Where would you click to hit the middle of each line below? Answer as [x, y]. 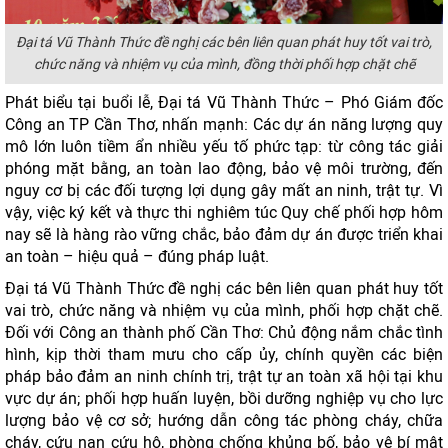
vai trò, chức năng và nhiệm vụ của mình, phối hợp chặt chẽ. [224, 310]
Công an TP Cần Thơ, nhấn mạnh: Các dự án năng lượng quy [224, 124]
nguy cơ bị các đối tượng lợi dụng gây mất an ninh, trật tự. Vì [224, 190]
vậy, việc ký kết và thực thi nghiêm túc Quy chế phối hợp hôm [224, 212]
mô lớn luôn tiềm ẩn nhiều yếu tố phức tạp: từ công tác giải [224, 146]
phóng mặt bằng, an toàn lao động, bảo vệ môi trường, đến [224, 168]
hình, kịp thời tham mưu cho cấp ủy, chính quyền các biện [224, 354]
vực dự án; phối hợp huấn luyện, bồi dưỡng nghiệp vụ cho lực [224, 398]
